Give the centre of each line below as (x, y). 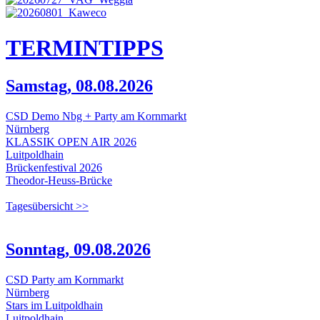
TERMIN (52, 47)
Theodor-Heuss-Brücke (59, 181)
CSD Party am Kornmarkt (65, 280)
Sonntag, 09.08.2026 (78, 250)
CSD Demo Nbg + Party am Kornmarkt (96, 116)
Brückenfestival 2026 (54, 168)
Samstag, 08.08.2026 (79, 86)
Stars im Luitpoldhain (54, 306)
